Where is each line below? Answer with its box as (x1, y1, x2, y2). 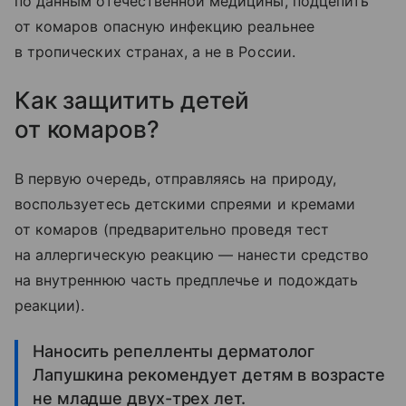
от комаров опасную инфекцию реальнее (14, 16, 314, 35)
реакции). (14, 295, 85, 314)
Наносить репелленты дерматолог (33, 341, 315, 361)
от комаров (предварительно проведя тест (14, 219, 329, 238)
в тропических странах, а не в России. (14, 42, 295, 61)
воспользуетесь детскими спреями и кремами (14, 194, 355, 213)
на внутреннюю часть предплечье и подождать (14, 270, 359, 289)
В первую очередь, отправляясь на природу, (14, 169, 336, 188)
